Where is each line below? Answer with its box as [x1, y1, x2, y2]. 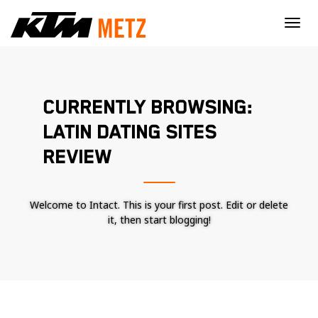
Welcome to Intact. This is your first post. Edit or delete [30, 198, 288, 212]
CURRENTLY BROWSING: [43, 97, 253, 119]
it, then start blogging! [107, 213, 211, 226]
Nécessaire [182, 302, 233, 315]
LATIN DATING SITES [43, 121, 216, 144]
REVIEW [43, 146, 111, 169]
